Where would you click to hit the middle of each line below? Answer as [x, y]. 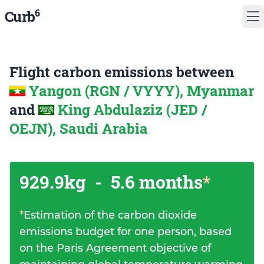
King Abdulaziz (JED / [132, 110]
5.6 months [155, 182]
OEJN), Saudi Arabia [79, 128]
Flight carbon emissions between [122, 72]
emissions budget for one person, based [126, 232]
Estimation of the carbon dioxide [110, 215]
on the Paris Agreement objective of [115, 248]
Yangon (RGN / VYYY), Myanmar [141, 91]
